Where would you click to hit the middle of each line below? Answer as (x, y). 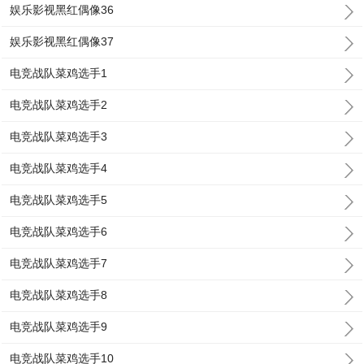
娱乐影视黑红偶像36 (62, 10)
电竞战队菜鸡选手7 (59, 263)
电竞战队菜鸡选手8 (59, 295)
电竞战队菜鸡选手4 (59, 168)
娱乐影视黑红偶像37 (62, 41)
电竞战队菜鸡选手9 (59, 327)
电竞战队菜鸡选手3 (59, 136)
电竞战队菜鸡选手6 (59, 232)
